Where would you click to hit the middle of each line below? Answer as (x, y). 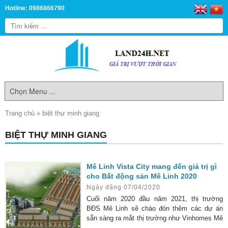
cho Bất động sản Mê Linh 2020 (142, 176)
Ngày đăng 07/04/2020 (123, 187)
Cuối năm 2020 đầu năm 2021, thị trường (155, 199)
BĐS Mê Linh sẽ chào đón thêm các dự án (155, 208)
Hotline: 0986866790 (35, 8)
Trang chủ (20, 113)
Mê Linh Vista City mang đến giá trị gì (152, 166)
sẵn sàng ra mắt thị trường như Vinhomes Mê (155, 218)
